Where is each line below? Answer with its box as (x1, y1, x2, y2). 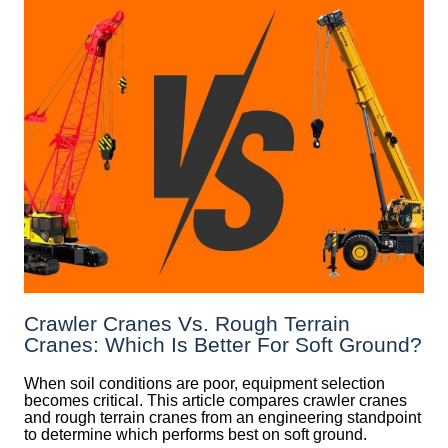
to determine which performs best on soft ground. (24, 425, 367, 443)
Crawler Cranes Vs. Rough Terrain (24, 311, 350, 335)
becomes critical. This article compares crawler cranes (24, 391, 407, 409)
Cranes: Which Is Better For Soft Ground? (24, 332, 422, 356)
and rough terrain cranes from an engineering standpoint (24, 408, 421, 426)
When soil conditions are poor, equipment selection (24, 374, 385, 392)
